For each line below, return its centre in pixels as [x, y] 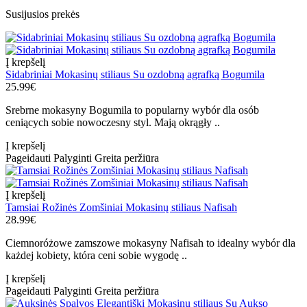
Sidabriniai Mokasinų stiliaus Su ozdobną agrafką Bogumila [135, 75]
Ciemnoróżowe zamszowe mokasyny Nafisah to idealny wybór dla [150, 243]
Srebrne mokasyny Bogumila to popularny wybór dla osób [132, 110]
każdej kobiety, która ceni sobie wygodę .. [96, 256]
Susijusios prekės [42, 14]
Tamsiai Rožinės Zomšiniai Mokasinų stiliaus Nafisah [121, 208]
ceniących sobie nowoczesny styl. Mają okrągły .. [113, 123]
